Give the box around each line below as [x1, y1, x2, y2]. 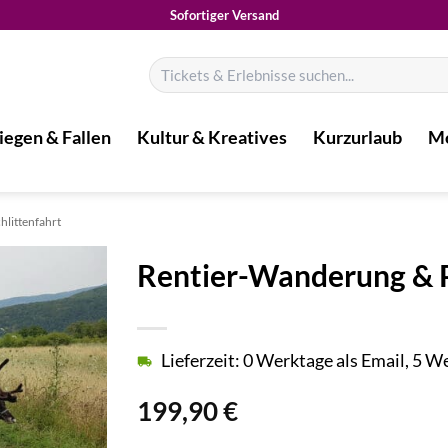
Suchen [147, 57, 189, 74]
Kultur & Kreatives [137, 127, 287, 148]
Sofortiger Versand [169, 6, 279, 23]
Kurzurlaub [313, 127, 402, 148]
